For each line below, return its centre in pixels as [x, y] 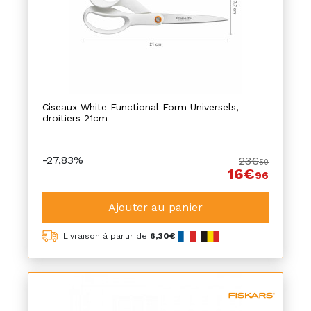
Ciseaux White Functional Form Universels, [141, 107]
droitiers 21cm [75, 118]
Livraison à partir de [107, 236]
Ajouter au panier [155, 207]
